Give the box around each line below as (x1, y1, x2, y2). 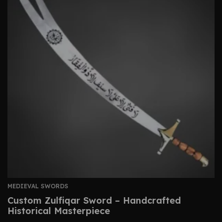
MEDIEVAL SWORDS (7, 182, 68, 190)
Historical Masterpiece (7, 205, 110, 217)
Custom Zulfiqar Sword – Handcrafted (7, 195, 181, 206)
